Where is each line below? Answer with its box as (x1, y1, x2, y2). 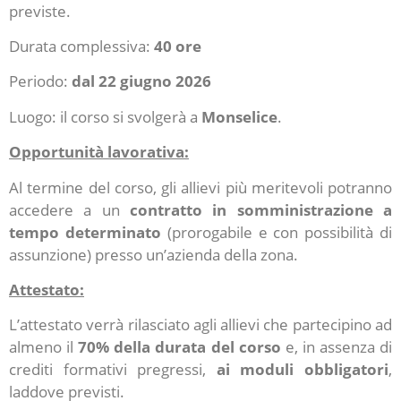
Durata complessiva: (9, 35, 154, 56)
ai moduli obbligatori (216, 359, 389, 380)
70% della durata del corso (78, 337, 281, 358)
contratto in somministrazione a (130, 199, 392, 220)
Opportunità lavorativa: (9, 141, 189, 163)
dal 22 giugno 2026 (72, 71, 211, 92)
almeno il (9, 337, 79, 358)
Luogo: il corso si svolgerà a (9, 106, 198, 127)
